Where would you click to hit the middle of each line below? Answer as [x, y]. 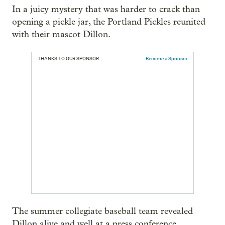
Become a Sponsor [166, 59]
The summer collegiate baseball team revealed [102, 211]
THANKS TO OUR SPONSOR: [69, 59]
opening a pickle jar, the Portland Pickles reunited [109, 22]
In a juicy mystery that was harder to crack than [106, 10]
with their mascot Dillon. [61, 35]
